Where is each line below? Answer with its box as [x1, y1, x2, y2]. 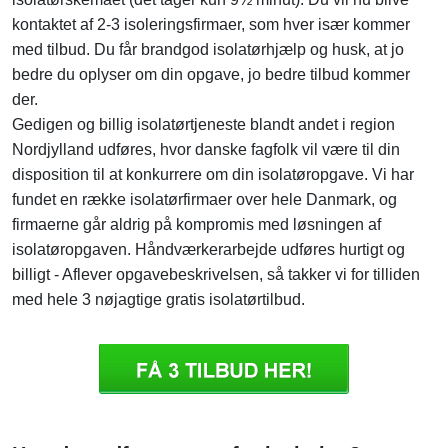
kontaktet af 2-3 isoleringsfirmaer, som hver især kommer [12, 16, 410, 34]
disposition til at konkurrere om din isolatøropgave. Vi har [12, 166, 414, 184]
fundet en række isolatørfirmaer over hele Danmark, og [12, 191, 397, 209]
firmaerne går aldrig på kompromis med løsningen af [12, 216, 381, 234]
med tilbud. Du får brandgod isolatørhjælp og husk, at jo [12, 41, 404, 59]
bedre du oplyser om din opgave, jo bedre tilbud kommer [12, 66, 410, 84]
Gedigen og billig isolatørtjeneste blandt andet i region [12, 116, 395, 134]
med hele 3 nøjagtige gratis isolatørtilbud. [12, 291, 305, 309]
